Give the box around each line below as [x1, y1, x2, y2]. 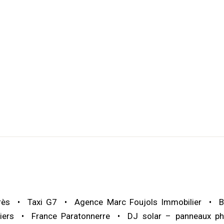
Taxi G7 [27, 196, 57, 207]
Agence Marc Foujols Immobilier [74, 196, 201, 207]
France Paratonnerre [31, 210, 110, 221]
